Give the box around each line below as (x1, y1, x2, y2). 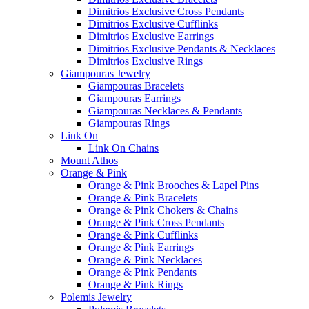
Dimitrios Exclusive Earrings (88, 30, 214, 42)
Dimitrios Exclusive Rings (88, 54, 203, 67)
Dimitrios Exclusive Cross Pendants (88, 5, 244, 17)
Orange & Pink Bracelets (88, 191, 197, 203)
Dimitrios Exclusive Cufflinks (88, 17, 218, 30)
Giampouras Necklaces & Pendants (88, 104, 242, 117)
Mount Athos (61, 154, 118, 166)
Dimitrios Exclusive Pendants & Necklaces (88, 42, 275, 54)
